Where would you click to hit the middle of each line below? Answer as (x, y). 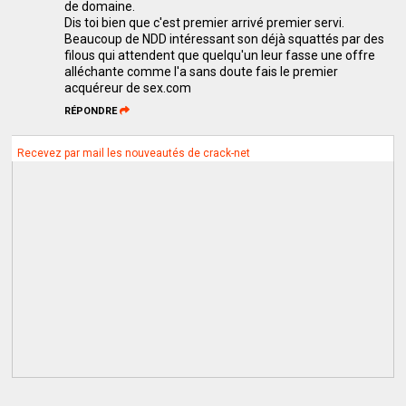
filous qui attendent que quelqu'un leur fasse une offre (220, 55)
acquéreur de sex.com (128, 87)
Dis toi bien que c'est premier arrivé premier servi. (205, 22)
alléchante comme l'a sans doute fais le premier (202, 71)
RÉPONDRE (91, 111)
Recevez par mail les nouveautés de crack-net (134, 153)
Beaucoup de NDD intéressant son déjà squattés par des (225, 39)
